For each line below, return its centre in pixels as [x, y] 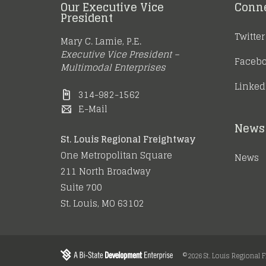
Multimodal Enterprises [113, 68]
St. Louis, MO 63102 [102, 204]
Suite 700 [81, 188]
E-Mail [93, 109]
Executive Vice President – [120, 55]
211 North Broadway [106, 172]
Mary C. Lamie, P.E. [101, 42]
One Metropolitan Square [116, 156]
